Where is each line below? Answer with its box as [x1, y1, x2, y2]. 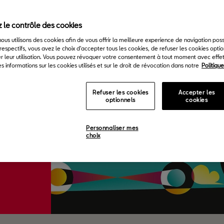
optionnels [105, 96, 135, 103]
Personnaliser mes [86, 124, 138, 131]
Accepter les [178, 89, 215, 95]
